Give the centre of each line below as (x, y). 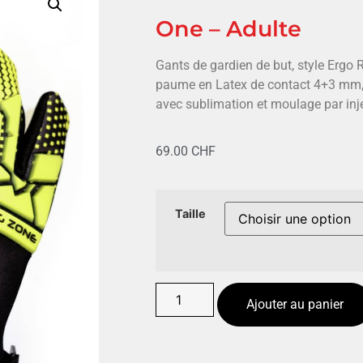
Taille (190, 213)
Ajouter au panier (295, 305)
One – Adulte (228, 29)
